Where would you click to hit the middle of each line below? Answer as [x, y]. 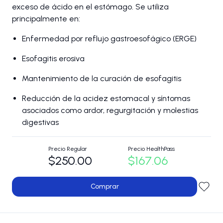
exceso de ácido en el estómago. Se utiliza [90, 7]
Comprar [105, 187]
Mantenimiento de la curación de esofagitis [102, 79]
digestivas [40, 122]
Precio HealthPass [152, 149]
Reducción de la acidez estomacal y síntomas [106, 99]
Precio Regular [67, 149]
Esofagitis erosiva [53, 59]
